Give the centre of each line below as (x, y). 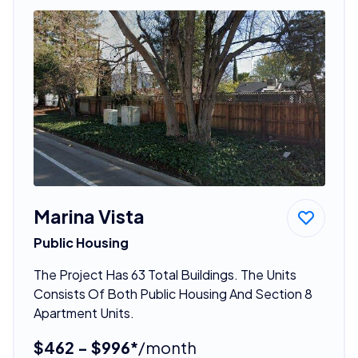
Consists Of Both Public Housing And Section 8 (173, 293)
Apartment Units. (84, 312)
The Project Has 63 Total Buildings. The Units (165, 274)
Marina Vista (89, 216)
